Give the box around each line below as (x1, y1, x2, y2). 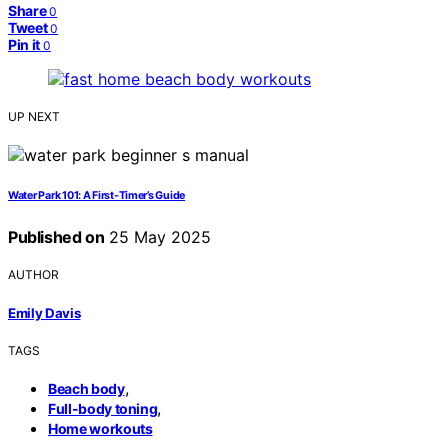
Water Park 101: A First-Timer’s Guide (8, 189, 186, 203)
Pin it (8, 36, 40, 54)
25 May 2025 (104, 227, 212, 248)
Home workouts (48, 419, 153, 437)
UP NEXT (8, 109, 60, 125)
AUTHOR (8, 267, 59, 283)
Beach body (48, 379, 125, 397)
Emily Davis (8, 304, 81, 321)
